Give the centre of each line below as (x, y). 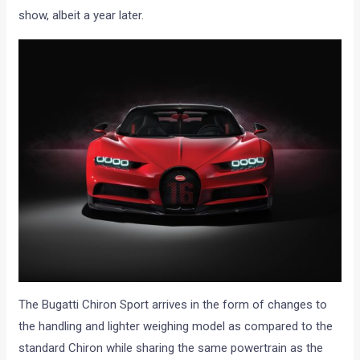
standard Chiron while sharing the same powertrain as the (171, 348)
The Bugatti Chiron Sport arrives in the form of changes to (173, 304)
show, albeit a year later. (82, 15)
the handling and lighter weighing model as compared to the (176, 326)
